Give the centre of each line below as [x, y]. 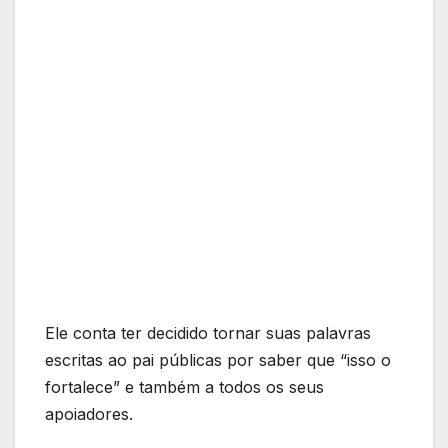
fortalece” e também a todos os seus [184, 387]
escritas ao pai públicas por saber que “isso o [218, 360]
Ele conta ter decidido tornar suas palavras [208, 333]
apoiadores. [89, 414]
